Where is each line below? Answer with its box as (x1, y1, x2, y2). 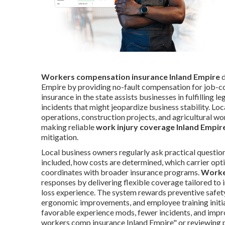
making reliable (41, 122, 96, 132)
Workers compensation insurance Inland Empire (41, 71, 220, 81)
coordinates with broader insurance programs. (41, 167, 201, 177)
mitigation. (41, 132, 78, 142)
